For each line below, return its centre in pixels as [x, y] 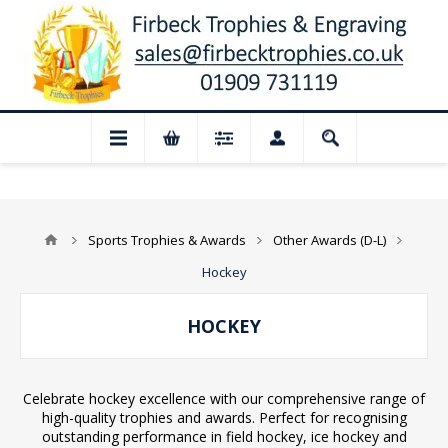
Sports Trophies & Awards [167, 240]
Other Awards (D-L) [329, 240]
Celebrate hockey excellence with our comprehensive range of [224, 398]
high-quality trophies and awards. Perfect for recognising [224, 417]
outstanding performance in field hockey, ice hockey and [224, 436]
